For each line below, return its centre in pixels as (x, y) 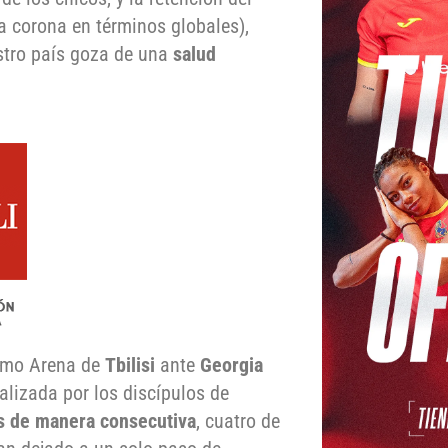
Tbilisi (130, 365)
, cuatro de (238, 421)
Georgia (231, 365)
